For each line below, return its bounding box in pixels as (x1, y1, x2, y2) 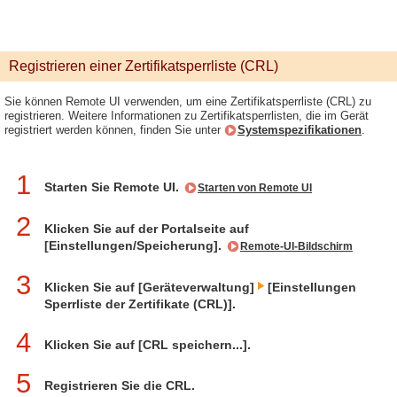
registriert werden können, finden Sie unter (4, 123, 224, 136)
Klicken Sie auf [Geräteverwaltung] (44, 280, 258, 294)
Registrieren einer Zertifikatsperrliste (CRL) (9, 58, 278, 74)
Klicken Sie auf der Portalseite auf (44, 222, 249, 236)
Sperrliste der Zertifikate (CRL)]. (44, 297, 236, 311)
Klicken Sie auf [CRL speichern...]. (44, 338, 251, 352)
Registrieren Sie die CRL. (44, 378, 195, 393)
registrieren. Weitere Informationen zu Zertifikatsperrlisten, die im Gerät (4, 109, 369, 122)
